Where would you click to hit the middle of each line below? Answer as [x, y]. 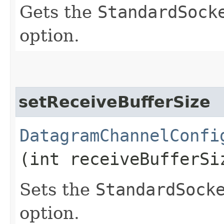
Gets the [58, 12]
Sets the [57, 189]
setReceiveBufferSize [114, 102]
